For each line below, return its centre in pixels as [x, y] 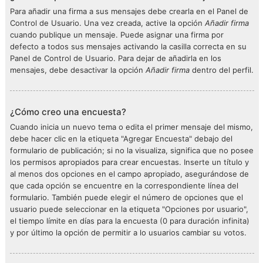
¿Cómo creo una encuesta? [68, 112]
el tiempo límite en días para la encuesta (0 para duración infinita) [130, 221]
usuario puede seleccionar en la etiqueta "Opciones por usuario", [129, 209]
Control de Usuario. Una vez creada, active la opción [107, 23]
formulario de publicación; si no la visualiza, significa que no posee [132, 150]
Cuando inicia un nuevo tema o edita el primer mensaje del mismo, [131, 127]
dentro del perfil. [222, 70]
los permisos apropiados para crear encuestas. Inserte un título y [129, 162]
